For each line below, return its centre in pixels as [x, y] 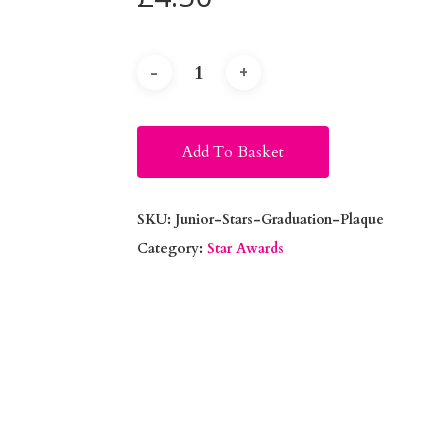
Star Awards [245, 248]
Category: [171, 248]
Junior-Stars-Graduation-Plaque [279, 219]
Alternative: [373, 111]
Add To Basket [232, 151]
